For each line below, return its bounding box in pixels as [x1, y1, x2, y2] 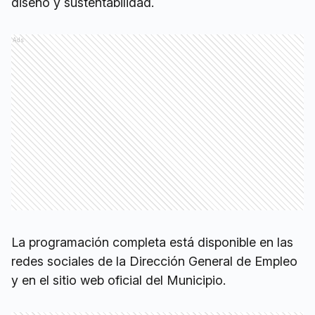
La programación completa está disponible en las [11, 235, 293, 250]
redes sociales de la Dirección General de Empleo [11, 254, 297, 269]
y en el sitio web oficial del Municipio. [11, 273, 226, 288]
